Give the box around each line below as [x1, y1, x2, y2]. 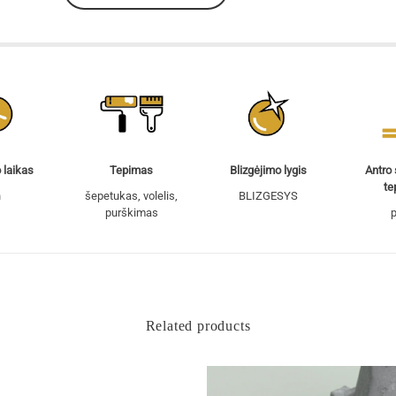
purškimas [104, 205, 158, 219]
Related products [145, 318, 251, 333]
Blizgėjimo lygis [229, 164, 307, 177]
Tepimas [110, 163, 153, 177]
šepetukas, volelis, [85, 188, 178, 202]
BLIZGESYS [238, 189, 298, 202]
